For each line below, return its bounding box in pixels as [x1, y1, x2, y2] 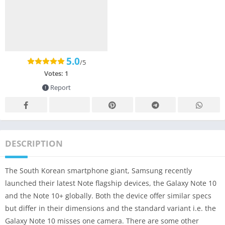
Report [48, 82, 71, 92]
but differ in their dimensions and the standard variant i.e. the [5, 203, 216, 213]
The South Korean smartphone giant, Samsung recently [5, 165, 192, 175]
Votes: [44, 68, 65, 78]
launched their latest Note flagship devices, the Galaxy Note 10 [5, 178, 216, 188]
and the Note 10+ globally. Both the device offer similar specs [5, 190, 211, 200]
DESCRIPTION [5, 137, 63, 149]
